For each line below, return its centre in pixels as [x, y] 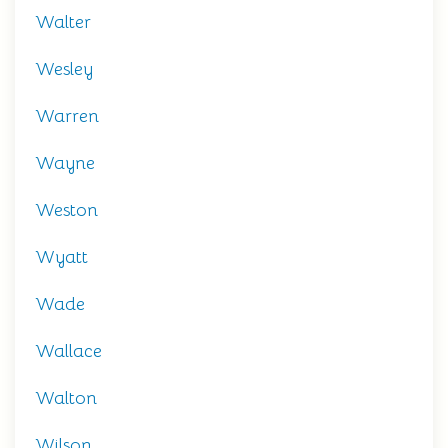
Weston [66, 210]
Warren [67, 116]
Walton [66, 398]
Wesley [64, 69]
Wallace [68, 351]
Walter [63, 22]
